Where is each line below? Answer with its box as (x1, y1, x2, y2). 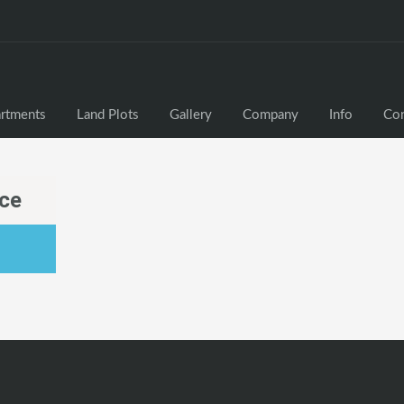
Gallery (170, 108, 212, 123)
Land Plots (77, 108, 139, 123)
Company (243, 108, 298, 123)
